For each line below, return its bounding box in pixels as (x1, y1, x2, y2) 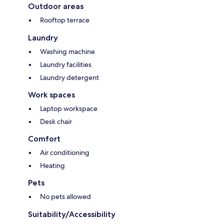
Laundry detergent (40, 73, 99, 82)
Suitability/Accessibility (28, 209, 115, 219)
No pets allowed (40, 192, 91, 201)
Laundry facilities (40, 60, 91, 69)
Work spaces (28, 90, 75, 100)
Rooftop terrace (40, 15, 89, 25)
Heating (40, 161, 65, 170)
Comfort (28, 134, 60, 144)
